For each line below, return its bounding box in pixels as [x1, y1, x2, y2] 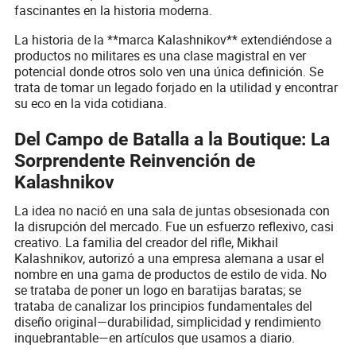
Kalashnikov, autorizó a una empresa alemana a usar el [14, 249, 325, 267]
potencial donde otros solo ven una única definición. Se [14, 62, 324, 80]
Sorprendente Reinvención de [14, 150, 256, 172]
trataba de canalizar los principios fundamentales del [14, 296, 313, 315]
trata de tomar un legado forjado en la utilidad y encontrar [14, 78, 339, 96]
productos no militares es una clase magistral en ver [14, 46, 307, 64]
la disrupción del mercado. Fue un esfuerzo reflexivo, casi [14, 217, 335, 235]
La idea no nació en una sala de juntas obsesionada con [14, 201, 331, 219]
